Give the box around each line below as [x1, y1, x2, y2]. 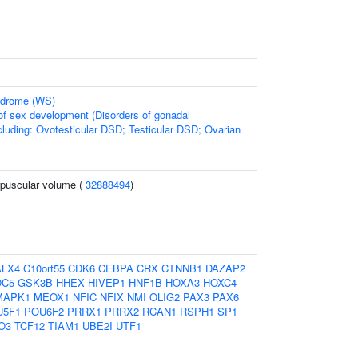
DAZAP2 [205, 261, 245, 276]
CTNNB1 [161, 261, 202, 276]
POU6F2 [24, 304, 64, 319]
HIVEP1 [88, 275, 125, 290]
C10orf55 [23, 261, 65, 276]
